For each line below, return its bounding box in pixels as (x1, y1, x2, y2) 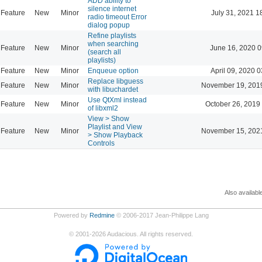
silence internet (88, 4, 136, 13)
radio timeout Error (88, 12, 147, 21)
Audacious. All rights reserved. (106, 230, 193, 237)
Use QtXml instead (88, 95, 147, 104)
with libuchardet (88, 85, 138, 94)
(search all (88, 47, 121, 56)
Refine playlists (88, 31, 136, 40)
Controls (88, 139, 115, 147)
